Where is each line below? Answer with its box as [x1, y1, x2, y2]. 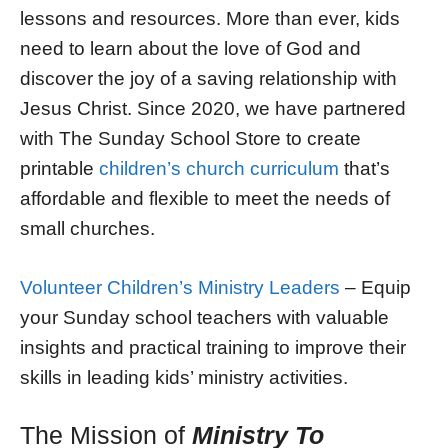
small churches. [20, 217, 155, 239]
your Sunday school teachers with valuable [20, 306, 389, 328]
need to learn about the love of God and [20, 37, 361, 59]
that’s [339, 157, 390, 179]
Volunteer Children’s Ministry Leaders [20, 276, 340, 298]
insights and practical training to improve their [20, 336, 406, 358]
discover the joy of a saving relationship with [20, 67, 397, 89]
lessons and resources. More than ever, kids [20, 7, 400, 29]
